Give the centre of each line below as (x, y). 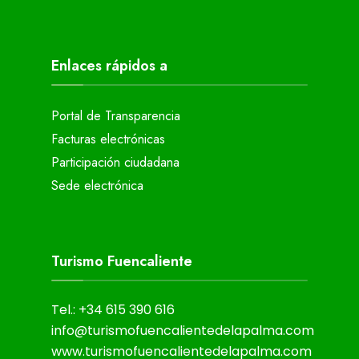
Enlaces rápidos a (109, 65)
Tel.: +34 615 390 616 (113, 309)
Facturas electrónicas (108, 139)
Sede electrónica (97, 185)
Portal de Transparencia (116, 115)
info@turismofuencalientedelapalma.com (183, 330)
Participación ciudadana (115, 162)
